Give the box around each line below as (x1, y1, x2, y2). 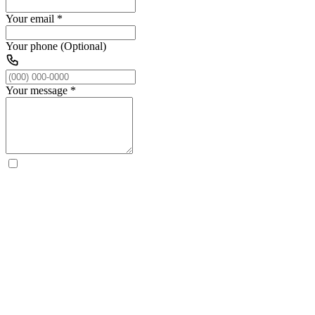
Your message (6, 84, 67, 96)
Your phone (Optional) (6, 39, 106, 52)
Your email (6, 12, 54, 25)
